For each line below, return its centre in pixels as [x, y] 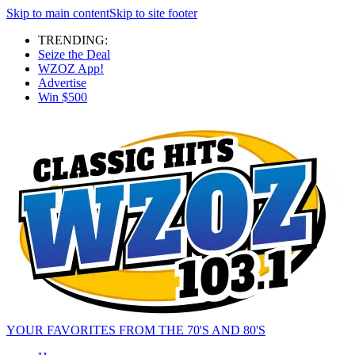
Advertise [62, 83]
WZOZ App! [71, 69]
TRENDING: [73, 40]
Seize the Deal [74, 54]
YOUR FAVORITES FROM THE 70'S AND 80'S [136, 330]
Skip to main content [58, 13]
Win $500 [63, 97]
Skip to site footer [153, 13]
